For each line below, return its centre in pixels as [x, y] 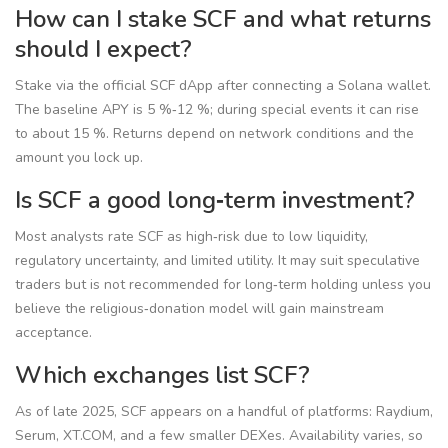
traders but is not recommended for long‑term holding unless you [223, 285]
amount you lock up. [79, 158]
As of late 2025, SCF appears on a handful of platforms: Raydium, [224, 412]
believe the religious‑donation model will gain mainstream [199, 309]
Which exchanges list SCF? [162, 375]
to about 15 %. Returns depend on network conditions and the [214, 134]
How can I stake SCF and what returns [223, 19]
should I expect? [103, 49]
